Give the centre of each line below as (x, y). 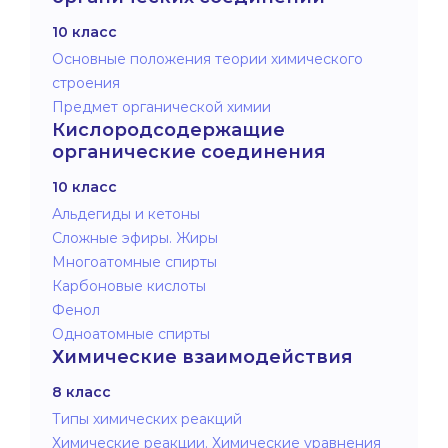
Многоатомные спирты (134, 261)
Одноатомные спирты (131, 333)
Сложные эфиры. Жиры (135, 237)
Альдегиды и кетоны (126, 213)
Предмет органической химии (161, 106)
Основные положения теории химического (207, 58)
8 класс (81, 391)
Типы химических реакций (147, 418)
